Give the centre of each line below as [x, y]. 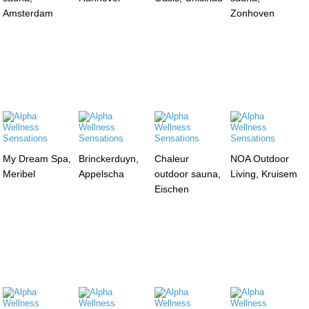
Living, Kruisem [263, 173]
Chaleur [171, 158]
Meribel [19, 173]
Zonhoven [252, 13]
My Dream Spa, [37, 158]
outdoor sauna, [187, 173]
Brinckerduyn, [109, 158]
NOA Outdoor [259, 158]
